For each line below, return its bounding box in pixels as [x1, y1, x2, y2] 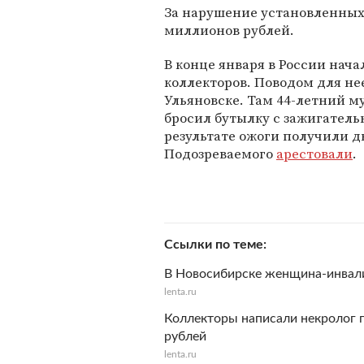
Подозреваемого [164, 144, 276, 163]
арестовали [276, 144, 353, 163]
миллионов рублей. [164, 20, 294, 40]
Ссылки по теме [164, 238, 263, 251]
